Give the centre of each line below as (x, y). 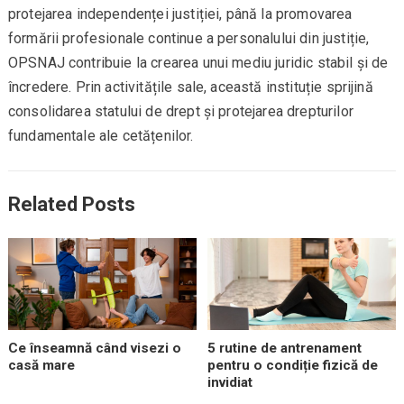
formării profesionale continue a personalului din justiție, (188, 39)
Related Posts (71, 205)
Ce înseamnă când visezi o (94, 348)
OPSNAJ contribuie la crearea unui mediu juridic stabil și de (198, 63)
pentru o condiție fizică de (293, 365)
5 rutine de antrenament (285, 348)
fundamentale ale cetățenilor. (101, 136)
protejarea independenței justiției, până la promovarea (180, 14)
